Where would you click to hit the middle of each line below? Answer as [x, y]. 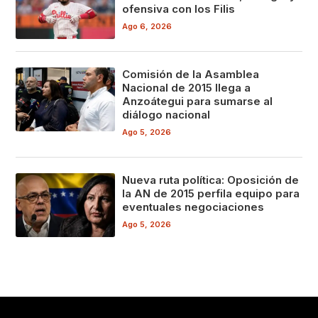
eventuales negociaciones [193, 207]
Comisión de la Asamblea [191, 75]
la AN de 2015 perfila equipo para [211, 194]
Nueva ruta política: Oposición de [211, 180]
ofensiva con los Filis [179, 9]
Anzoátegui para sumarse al [198, 102]
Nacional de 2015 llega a [187, 88]
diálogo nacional [166, 115]
